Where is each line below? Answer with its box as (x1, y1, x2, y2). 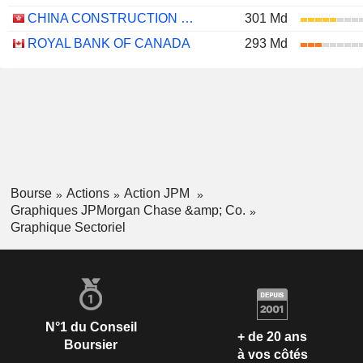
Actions (66, 186, 109, 200)
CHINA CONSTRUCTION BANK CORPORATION (181, 11, 194, 25)
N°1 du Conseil (45, 319, 137, 334)
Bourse (10, 186, 52, 200)
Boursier (64, 337, 117, 352)
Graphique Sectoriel (10, 220, 126, 234)
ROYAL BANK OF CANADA (28, 36, 190, 50)
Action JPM (123, 186, 193, 200)
